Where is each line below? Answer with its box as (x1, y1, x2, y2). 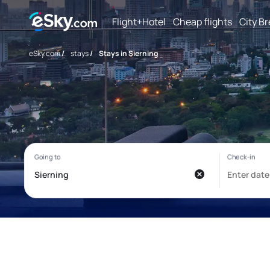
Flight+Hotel (112, 14, 166, 28)
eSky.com (29, 48, 60, 58)
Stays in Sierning (99, 48, 158, 58)
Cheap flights (173, 14, 232, 28)
